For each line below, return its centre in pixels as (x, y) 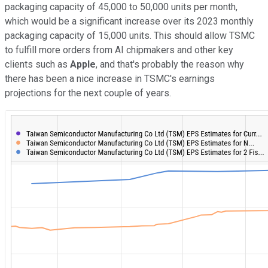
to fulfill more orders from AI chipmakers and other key (119, 50)
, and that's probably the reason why (170, 64)
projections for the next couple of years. (88, 93)
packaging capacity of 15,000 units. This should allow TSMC (130, 35)
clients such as (37, 64)
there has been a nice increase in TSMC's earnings (110, 78)
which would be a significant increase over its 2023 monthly (129, 21)
